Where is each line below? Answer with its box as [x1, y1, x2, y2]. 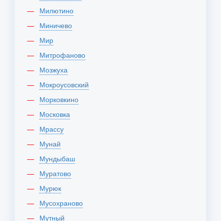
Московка [45, 109, 70, 119]
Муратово [45, 168, 71, 178]
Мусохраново [45, 198, 83, 208]
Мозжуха [45, 65, 68, 74]
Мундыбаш [45, 153, 75, 163]
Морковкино [45, 94, 78, 104]
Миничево [45, 20, 72, 30]
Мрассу [45, 124, 64, 134]
